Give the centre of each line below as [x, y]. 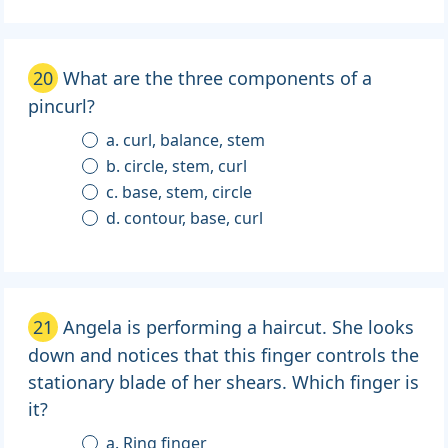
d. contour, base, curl [185, 218]
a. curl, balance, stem [186, 140]
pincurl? [61, 106]
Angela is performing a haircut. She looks [238, 327]
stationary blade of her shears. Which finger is [223, 382]
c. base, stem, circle [179, 192]
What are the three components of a [217, 78]
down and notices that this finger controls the [223, 355]
